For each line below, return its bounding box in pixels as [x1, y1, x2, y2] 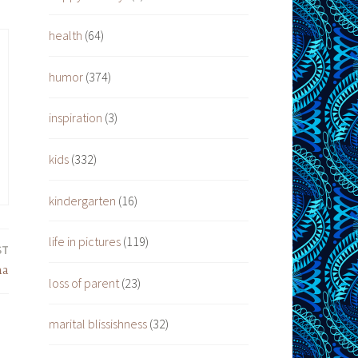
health [49, 27, 82, 44]
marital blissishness [49, 316, 147, 332]
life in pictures [49, 233, 121, 250]
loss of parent [49, 274, 119, 291]
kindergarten [49, 192, 116, 209]
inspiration [49, 109, 102, 126]
